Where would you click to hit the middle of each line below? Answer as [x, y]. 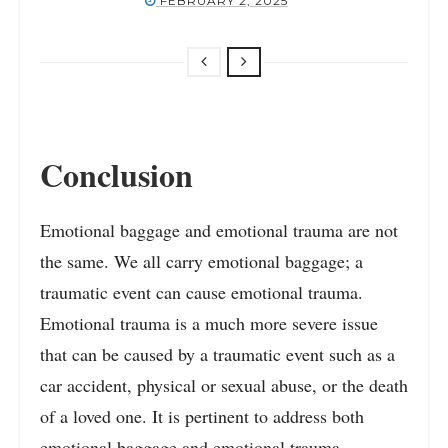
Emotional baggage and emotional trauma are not [219, 229]
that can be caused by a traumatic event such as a [217, 353]
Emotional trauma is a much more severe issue [209, 322]
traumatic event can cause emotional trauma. [201, 291]
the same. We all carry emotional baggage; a [201, 260]
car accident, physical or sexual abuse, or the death [224, 384]
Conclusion [116, 175]
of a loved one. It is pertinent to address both [202, 415]
